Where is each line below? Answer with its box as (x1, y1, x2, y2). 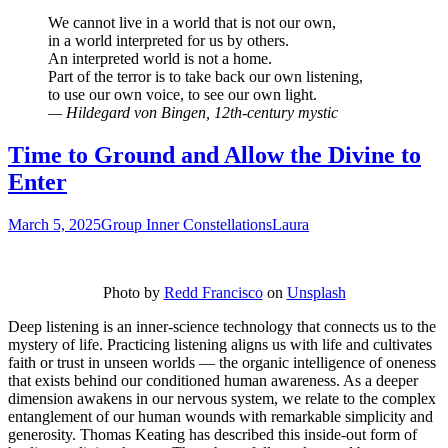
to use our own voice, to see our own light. (48, 86, 317, 103)
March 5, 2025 (8, 215, 101, 233)
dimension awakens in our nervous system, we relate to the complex (8, 389, 436, 407)
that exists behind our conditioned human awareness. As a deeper (8, 371, 418, 389)
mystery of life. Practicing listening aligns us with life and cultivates (8, 335, 432, 353)
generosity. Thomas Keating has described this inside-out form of (8, 425, 417, 443)
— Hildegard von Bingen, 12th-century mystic (48, 104, 338, 121)
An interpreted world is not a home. (48, 50, 272, 67)
